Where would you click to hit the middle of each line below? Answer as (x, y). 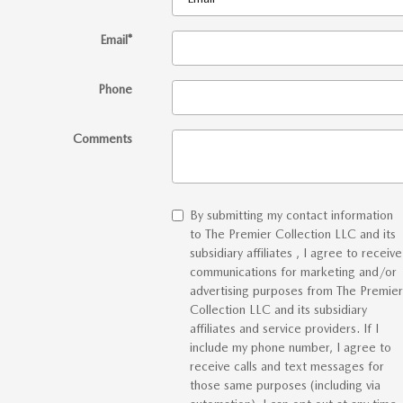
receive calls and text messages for (287, 367)
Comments (102, 139)
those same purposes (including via (285, 385)
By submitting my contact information (291, 215)
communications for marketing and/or (293, 272)
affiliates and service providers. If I (284, 329)
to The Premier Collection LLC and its (292, 234)
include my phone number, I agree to (290, 348)
